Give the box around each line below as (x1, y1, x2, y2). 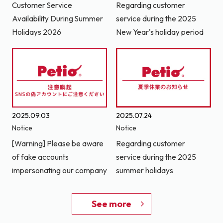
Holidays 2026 (11, 27, 61, 37)
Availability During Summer (11, 14, 103, 24)
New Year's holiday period (115, 27, 204, 37)
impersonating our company (11, 166, 107, 176)
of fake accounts (11, 152, 69, 162)
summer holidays (115, 166, 173, 176)
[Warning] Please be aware (11, 139, 104, 149)
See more (91, 198, 131, 210)
